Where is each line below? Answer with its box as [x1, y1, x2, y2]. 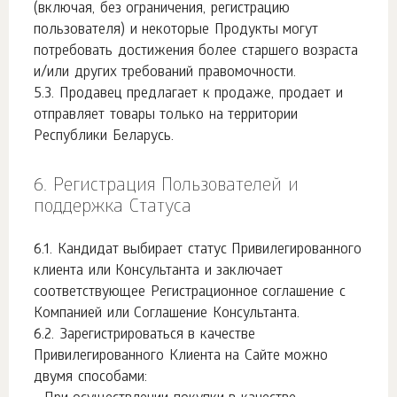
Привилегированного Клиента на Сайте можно [34, 348, 329, 365]
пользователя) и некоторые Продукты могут [34, 22, 319, 39]
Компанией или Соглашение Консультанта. [34, 306, 300, 323]
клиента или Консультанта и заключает [34, 263, 284, 280]
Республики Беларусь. [34, 128, 174, 145]
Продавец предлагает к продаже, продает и [58, 86, 343, 103]
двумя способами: [34, 370, 147, 386]
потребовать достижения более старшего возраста [34, 43, 359, 60]
